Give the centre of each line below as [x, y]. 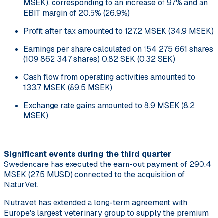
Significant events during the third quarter [88, 154]
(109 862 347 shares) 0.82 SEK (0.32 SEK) [99, 59]
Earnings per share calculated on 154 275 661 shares [118, 49]
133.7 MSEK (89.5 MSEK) [68, 87]
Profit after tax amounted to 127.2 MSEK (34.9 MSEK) [118, 31]
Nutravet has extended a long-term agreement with [96, 202]
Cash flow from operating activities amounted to [109, 77]
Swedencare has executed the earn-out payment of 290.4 [108, 164]
